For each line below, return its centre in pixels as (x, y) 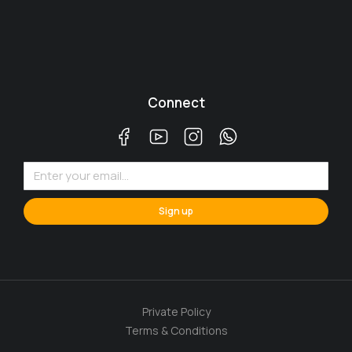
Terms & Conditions (176, 330)
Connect (176, 102)
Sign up (176, 211)
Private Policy (176, 311)
